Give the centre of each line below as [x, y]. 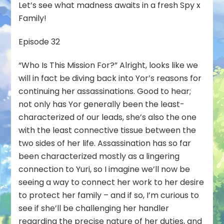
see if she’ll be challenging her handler [94, 208]
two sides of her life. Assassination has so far [105, 143]
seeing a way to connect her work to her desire [111, 182]
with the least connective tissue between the [107, 130]
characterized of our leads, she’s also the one [108, 117]
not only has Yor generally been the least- [102, 104]
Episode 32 [39, 41]
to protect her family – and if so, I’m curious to [109, 195]
